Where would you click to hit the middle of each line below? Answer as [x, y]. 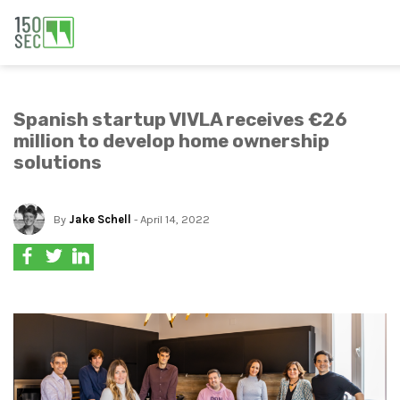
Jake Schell [100, 219]
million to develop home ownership [171, 141]
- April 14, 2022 [171, 219]
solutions [58, 162]
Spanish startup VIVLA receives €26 [180, 120]
